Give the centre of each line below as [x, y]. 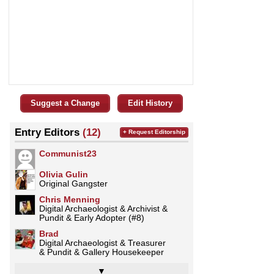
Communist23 [68, 153]
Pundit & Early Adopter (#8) [92, 217]
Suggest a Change [65, 103]
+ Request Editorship [154, 131]
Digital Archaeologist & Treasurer [102, 243]
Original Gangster [73, 183]
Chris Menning [70, 199]
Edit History [150, 103]
